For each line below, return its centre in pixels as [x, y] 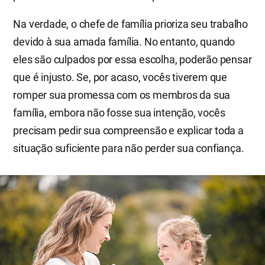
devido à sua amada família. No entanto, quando [124, 41]
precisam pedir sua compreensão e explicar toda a [128, 130]
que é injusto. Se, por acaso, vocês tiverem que [120, 77]
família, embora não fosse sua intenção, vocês [119, 112]
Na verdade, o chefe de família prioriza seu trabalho [130, 24]
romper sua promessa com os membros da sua [122, 95]
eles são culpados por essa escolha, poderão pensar [132, 59]
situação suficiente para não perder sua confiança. [129, 148]
